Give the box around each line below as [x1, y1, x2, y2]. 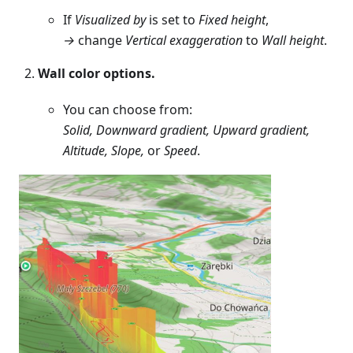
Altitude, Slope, [63, 142, 144, 160]
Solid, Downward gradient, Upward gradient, [63, 121, 310, 139]
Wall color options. [38, 65, 155, 83]
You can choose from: [63, 101, 192, 119]
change [75, 32, 125, 50]
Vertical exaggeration [125, 32, 243, 50]
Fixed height [199, 11, 266, 29]
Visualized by [75, 11, 146, 29]
